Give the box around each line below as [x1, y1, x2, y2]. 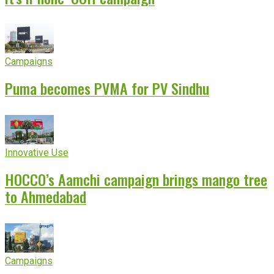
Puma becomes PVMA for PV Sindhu [5, 77, 209, 100]
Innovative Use [5, 147, 68, 159]
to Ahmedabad [5, 185, 86, 208]
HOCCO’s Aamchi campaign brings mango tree [5, 168, 267, 191]
